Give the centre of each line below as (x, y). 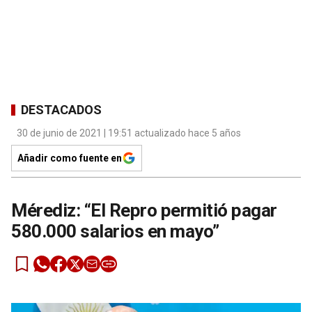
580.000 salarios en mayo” (115, 232)
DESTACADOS (61, 109)
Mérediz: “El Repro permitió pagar (144, 211)
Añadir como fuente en (70, 158)
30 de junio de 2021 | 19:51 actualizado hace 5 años (129, 133)
